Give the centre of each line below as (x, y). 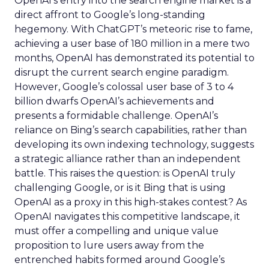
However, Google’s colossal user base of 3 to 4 (124, 87)
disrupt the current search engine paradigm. (122, 72)
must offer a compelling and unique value (116, 231)
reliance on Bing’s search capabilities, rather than (131, 130)
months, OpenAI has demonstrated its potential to (134, 58)
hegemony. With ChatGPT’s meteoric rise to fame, (133, 29)
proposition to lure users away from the (109, 245)
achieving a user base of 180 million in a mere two (132, 44)
